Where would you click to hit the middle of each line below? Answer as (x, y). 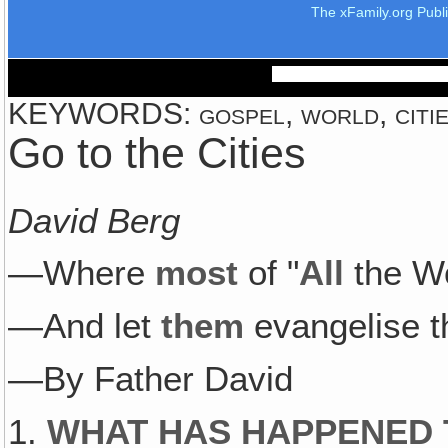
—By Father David (151, 379)
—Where (82, 273)
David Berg (94, 220)
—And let (85, 326)
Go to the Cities (157, 153)
